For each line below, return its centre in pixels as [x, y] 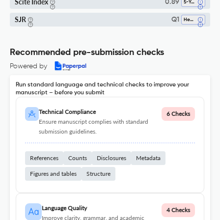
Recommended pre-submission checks [87, 53]
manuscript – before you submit [60, 93]
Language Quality [64, 208]
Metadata [148, 158]
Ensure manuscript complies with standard [93, 122]
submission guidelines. [68, 132]
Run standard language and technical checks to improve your [102, 85]
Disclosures [111, 158]
